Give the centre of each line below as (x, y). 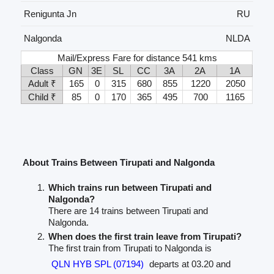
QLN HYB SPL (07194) (98, 264)
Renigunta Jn (50, 14)
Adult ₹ (42, 84)
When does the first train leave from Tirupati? (145, 236)
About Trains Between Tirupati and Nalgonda (119, 162)
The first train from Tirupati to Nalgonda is (130, 248)
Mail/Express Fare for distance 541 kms (138, 58)
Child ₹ (42, 97)
